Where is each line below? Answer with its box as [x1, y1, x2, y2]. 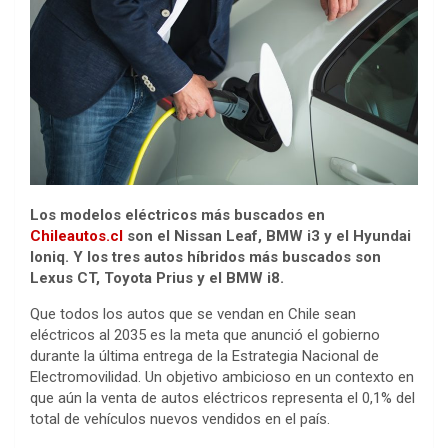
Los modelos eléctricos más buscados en [30, 205, 325, 224]
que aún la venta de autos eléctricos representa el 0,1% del [30, 388, 415, 407]
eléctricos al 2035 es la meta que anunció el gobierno [30, 325, 380, 344]
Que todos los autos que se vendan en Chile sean [30, 304, 356, 323]
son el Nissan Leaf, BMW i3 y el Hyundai [127, 226, 411, 245]
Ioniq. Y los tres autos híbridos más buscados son [30, 247, 381, 266]
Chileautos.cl [30, 226, 127, 245]
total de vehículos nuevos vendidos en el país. [30, 409, 330, 428]
